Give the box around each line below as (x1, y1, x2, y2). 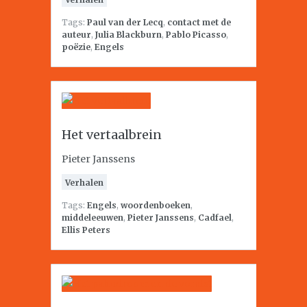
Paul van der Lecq (87, 16, 163, 27)
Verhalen (65, 177, 103, 188)
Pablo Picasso (166, 29, 226, 40)
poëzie (62, 41, 90, 52)
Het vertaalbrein (62, 126, 162, 143)
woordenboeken (121, 199, 191, 210)
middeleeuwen (62, 212, 123, 223)
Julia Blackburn (95, 29, 162, 40)
